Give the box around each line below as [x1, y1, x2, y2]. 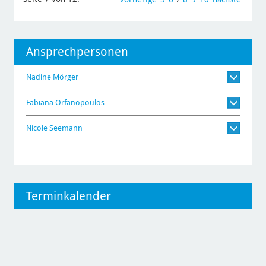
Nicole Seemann [49, 123, 83, 133]
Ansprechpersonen [26, 45, 128, 59]
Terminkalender [26, 189, 111, 204]
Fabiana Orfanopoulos [55, 98, 104, 107]
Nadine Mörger [52, 72, 78, 82]
